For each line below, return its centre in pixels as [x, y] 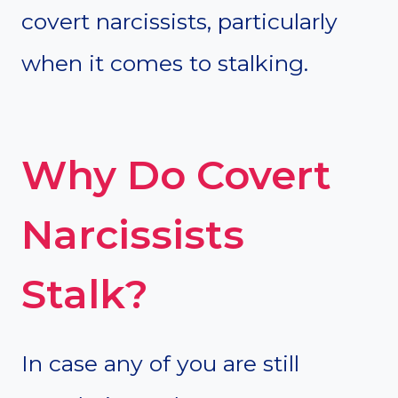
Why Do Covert [176, 174]
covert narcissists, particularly [179, 22]
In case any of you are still [160, 364]
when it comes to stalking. [165, 64]
